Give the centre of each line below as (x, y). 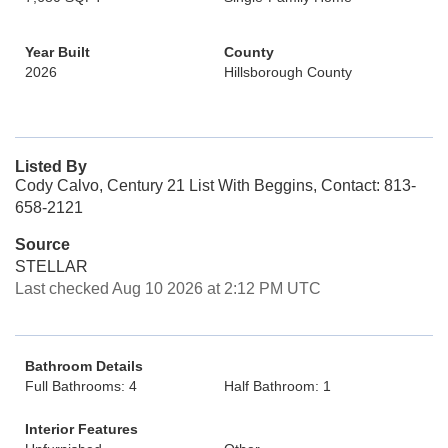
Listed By (51, 166)
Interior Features (81, 429)
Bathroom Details (84, 366)
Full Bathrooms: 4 (81, 386)
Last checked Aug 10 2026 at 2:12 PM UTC (168, 288)
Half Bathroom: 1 (277, 386)
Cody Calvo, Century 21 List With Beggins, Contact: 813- (215, 185)
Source (42, 244)
